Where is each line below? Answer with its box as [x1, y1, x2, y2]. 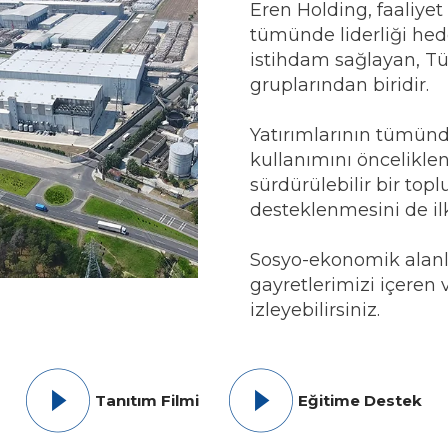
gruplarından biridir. [250, 74, 430, 97]
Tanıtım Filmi [95, 390, 199, 410]
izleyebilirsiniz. [250, 299, 381, 322]
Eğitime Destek [298, 390, 422, 410]
